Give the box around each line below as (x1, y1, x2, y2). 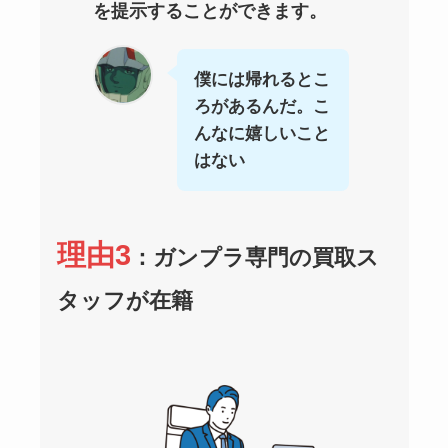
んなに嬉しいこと (194, 123, 331, 143)
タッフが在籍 (57, 288, 194, 314)
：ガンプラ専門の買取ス (131, 245, 380, 271)
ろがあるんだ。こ (194, 96, 331, 116)
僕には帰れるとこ (194, 69, 331, 89)
